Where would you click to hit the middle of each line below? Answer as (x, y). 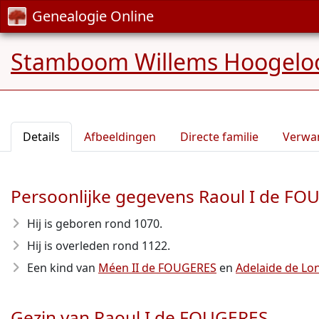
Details (41, 137)
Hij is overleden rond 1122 (97, 246)
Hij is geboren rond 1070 (93, 224)
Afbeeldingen (120, 137)
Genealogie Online (93, 16)
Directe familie (219, 137)
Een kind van (63, 268)
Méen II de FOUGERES (157, 268)
